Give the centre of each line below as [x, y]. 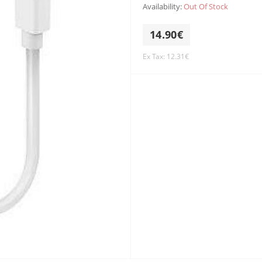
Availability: [163, 6]
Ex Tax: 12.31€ [166, 56]
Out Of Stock [206, 6]
